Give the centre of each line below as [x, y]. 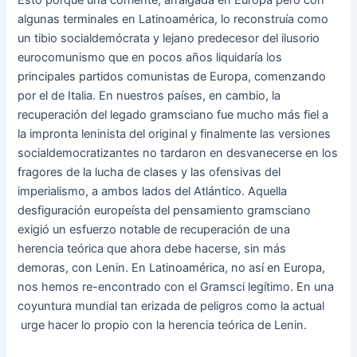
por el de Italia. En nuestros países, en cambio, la [149, 95]
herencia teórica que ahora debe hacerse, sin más [152, 248]
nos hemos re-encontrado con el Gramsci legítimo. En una [176, 286]
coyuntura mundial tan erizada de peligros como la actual [171, 306]
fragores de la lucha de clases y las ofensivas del [149, 172]
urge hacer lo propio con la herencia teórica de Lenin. [163, 325]
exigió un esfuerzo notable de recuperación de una [154, 229]
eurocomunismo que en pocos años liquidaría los [150, 57]
